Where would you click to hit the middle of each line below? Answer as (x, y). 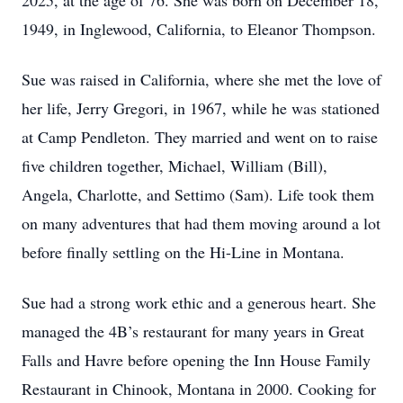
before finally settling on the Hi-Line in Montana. (183, 252)
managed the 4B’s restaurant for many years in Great (193, 331)
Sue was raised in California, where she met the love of (201, 79)
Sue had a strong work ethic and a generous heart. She (199, 302)
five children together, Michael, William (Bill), (175, 166)
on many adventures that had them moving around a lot (201, 223)
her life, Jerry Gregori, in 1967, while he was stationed (201, 108)
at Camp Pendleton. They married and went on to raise (200, 137)
